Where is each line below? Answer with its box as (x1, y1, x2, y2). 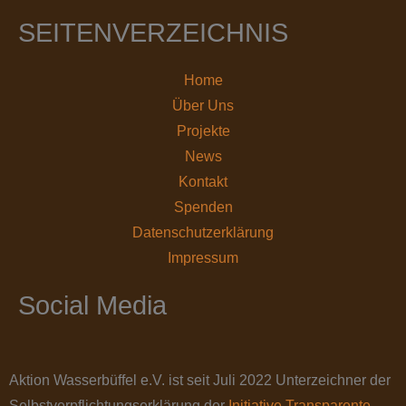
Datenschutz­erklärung (132, 224, 274, 240)
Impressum (168, 249, 238, 266)
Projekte (176, 122, 230, 139)
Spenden (173, 198, 233, 215)
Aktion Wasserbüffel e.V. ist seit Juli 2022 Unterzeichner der (9, 372, 391, 388)
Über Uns (172, 97, 234, 113)
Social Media (18, 290, 167, 320)
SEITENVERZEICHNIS (18, 17, 288, 47)
